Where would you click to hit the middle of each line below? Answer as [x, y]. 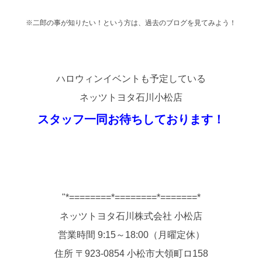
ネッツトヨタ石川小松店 [131, 98]
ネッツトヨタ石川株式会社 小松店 [131, 216]
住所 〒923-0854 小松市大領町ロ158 [131, 254]
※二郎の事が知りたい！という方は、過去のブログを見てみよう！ [131, 23]
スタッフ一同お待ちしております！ [131, 120]
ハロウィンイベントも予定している [131, 79]
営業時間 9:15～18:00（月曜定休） [131, 235]
